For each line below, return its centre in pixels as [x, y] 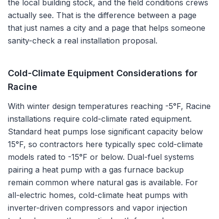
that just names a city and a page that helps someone [107, 28]
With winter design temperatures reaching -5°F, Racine [109, 106]
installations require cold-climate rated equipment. [100, 119]
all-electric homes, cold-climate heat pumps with [98, 195]
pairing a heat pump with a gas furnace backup [96, 170]
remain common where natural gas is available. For [103, 182]
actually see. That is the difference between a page [102, 15]
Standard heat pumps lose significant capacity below [105, 131]
